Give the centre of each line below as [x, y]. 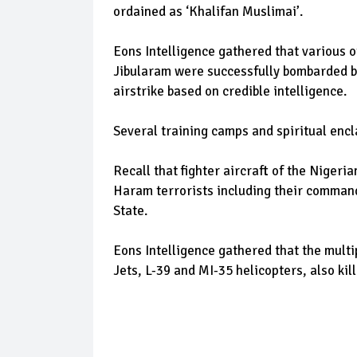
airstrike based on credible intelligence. [231, 91]
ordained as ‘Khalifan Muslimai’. [208, 12]
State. [130, 211]
